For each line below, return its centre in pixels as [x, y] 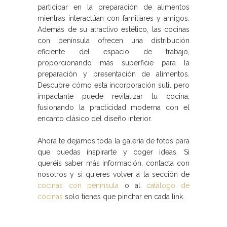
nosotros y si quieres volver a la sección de [113, 174]
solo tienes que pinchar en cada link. [124, 196]
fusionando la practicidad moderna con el [113, 107]
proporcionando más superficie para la [113, 63]
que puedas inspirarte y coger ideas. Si [113, 152]
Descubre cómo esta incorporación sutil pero [113, 85]
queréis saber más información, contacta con [113, 163]
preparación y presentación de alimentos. [113, 74]
